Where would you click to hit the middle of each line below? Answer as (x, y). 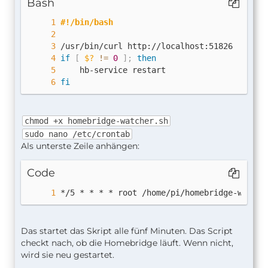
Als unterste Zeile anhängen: (80, 146)
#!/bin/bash (87, 22)
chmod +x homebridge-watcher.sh (96, 121)
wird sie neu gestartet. (68, 255)
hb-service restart (113, 70)
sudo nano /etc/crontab (77, 134)
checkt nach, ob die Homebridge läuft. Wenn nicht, (127, 243)
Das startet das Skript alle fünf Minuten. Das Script (127, 231)
